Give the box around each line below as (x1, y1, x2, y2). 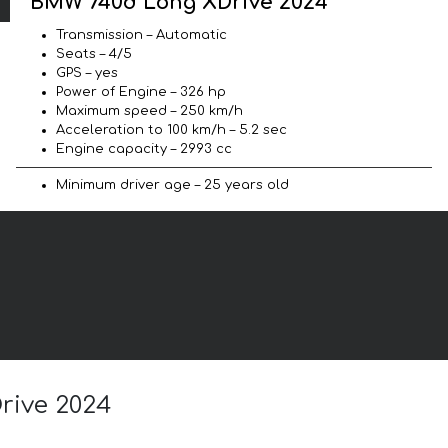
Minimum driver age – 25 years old (56, 177, 289, 192)
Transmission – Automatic (56, 27, 227, 42)
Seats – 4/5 (56, 46, 132, 61)
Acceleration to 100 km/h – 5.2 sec (56, 122, 287, 137)
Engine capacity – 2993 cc (56, 141, 232, 156)
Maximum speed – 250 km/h (56, 103, 243, 118)
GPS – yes (56, 65, 118, 80)
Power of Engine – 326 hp (56, 84, 226, 99)
